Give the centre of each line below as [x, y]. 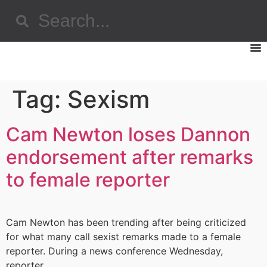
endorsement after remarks [130, 157]
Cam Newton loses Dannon [128, 134]
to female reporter [88, 180]
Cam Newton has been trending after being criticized [126, 222]
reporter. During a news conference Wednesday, [114, 251]
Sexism [108, 99]
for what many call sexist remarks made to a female [123, 237]
